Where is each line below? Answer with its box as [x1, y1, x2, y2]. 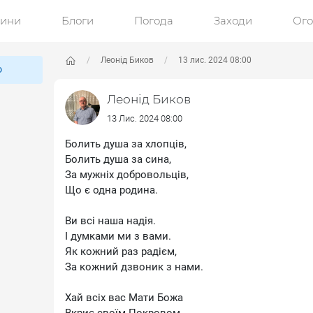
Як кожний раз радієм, [65, 245, 177, 258]
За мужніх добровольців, [65, 168, 189, 181]
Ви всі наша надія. [65, 214, 156, 227]
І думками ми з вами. [65, 230, 172, 242]
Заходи [214, 14, 252, 27]
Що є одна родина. [65, 184, 159, 196]
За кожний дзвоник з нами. [65, 261, 204, 273]
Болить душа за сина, [65, 153, 172, 166]
